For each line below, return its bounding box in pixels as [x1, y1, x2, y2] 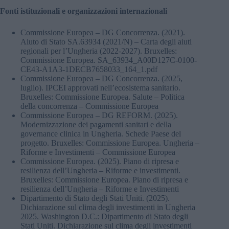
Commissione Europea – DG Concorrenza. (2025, [20, 74, 182, 83]
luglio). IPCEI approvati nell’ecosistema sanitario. [20, 83, 180, 92]
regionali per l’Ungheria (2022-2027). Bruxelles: [20, 46, 177, 55]
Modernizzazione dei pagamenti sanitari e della [20, 120, 171, 129]
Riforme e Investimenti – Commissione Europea [20, 147, 175, 156]
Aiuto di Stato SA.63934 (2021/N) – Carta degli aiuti [20, 37, 192, 46]
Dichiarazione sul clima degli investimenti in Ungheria [20, 202, 195, 212]
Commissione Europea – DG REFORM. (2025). [20, 110, 178, 120]
